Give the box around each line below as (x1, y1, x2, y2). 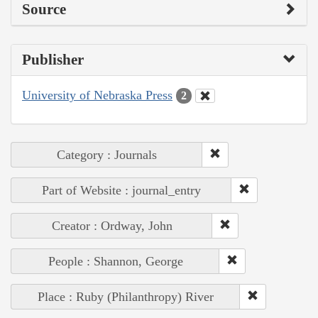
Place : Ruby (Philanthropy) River (38, 290, 214, 305)
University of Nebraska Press (22, 87, 172, 102)
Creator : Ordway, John (51, 219, 172, 234)
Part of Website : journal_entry (42, 183, 201, 198)
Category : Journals (57, 148, 157, 163)
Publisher (22, 50, 84, 68)
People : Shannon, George (48, 254, 183, 269)
